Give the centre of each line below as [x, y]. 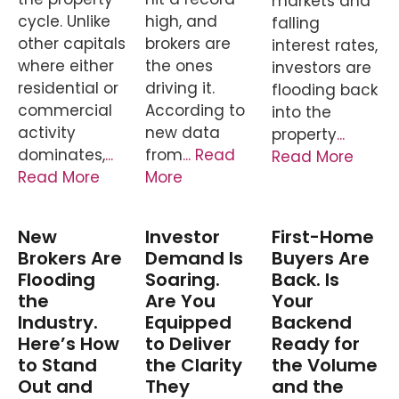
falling [296, 23]
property [305, 134]
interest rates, [325, 45]
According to [195, 110]
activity [47, 132]
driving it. [179, 88]
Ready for [316, 344]
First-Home [323, 237]
